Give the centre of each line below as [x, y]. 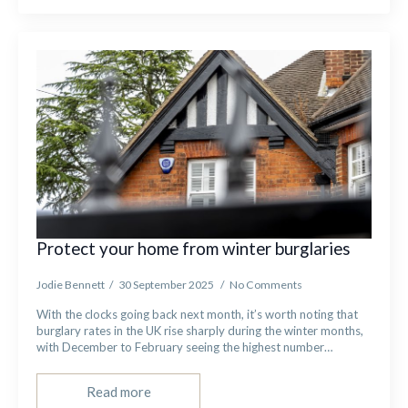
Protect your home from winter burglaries [195, 248]
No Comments [266, 285]
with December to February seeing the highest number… [185, 347]
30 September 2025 [167, 285]
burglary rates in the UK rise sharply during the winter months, [200, 331]
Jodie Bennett [71, 285]
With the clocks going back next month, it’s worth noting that [197, 314]
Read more [118, 391]
